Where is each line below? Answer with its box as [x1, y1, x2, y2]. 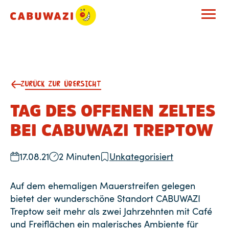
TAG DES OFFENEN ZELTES [10, 103, 215, 119]
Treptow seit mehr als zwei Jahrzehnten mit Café [10, 205, 212, 217]
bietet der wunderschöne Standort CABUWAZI [10, 192, 200, 204]
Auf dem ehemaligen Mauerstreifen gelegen [10, 179, 195, 192]
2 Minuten [58, 150, 100, 163]
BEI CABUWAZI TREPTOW [10, 122, 213, 139]
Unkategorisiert [109, 150, 174, 163]
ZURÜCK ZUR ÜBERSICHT [21, 77, 102, 91]
